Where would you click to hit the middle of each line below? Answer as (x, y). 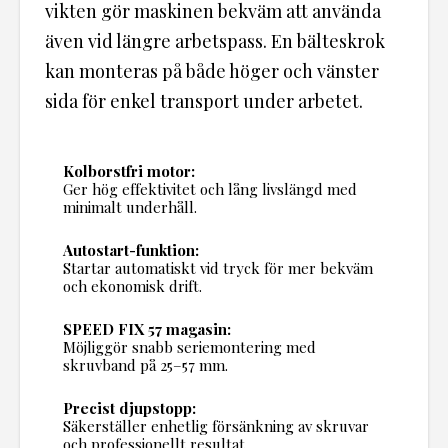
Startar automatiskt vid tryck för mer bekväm (217, 268)
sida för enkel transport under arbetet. (204, 101)
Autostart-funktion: (130, 250)
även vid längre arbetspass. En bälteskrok (215, 41)
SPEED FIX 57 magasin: (146, 329)
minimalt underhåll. (129, 207)
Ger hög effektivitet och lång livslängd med (209, 189)
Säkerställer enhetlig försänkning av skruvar (215, 426)
